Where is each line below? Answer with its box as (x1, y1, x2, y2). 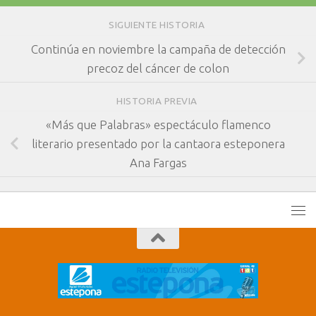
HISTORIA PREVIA (116, 95, 200, 107)
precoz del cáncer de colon (87, 61, 229, 75)
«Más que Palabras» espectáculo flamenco (45, 118, 271, 132)
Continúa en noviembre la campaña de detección (30, 42, 286, 56)
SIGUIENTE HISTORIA (109, 20, 207, 32)
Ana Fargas (129, 156, 187, 170)
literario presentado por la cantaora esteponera (31, 137, 285, 151)
